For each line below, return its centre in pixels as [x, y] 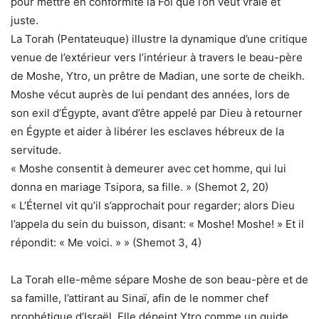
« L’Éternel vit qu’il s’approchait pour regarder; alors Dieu [153, 206]
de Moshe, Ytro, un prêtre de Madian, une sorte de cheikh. [158, 76]
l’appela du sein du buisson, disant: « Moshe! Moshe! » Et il [157, 224]
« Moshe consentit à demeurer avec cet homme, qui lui [148, 169]
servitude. [36, 150]
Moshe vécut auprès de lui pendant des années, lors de [150, 95]
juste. [25, 21]
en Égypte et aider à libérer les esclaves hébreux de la [147, 132]
